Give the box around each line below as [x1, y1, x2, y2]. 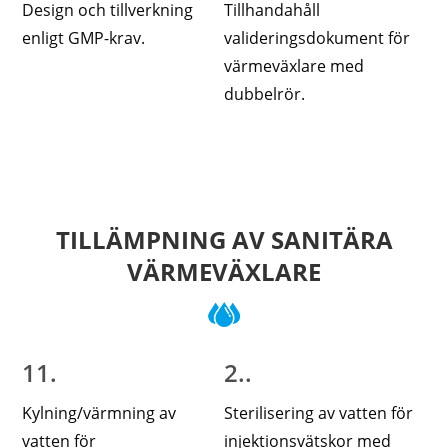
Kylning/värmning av [22, 402, 177, 425]
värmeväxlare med [223, 55, 364, 78]
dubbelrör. [223, 83, 305, 106]
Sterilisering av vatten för [223, 402, 413, 425]
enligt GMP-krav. [22, 27, 146, 50]
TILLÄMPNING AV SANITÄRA [55, 223, 393, 257]
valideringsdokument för [223, 27, 410, 50]
